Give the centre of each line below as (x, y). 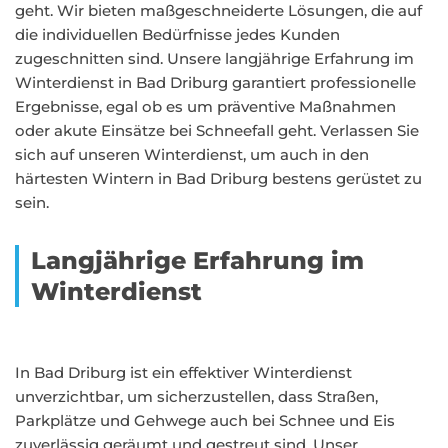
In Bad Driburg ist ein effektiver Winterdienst (183, 372)
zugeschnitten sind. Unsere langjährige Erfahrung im (214, 58)
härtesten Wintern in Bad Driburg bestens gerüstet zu (218, 178)
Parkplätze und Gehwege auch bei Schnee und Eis (205, 420)
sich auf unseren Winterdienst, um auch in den (192, 154)
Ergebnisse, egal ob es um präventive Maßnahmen (205, 106)
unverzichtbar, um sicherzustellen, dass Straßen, (196, 396)
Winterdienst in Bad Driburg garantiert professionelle (215, 82)
